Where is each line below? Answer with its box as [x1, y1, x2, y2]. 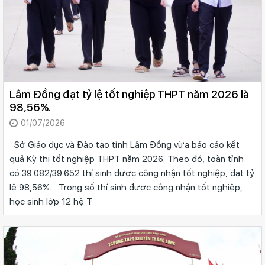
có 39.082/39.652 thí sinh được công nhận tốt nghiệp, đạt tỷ [9, 167, 254, 179]
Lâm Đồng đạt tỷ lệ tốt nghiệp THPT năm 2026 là [9, 88, 249, 101]
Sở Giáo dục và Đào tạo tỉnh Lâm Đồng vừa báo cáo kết [9, 139, 240, 150]
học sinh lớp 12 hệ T [9, 196, 92, 207]
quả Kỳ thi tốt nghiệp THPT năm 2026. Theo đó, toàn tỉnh [9, 153, 244, 164]
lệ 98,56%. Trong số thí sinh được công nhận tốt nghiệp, [9, 182, 243, 193]
